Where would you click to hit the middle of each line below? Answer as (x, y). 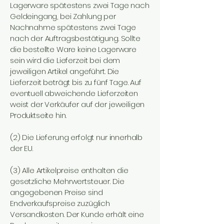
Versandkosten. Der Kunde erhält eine (77, 214)
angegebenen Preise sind (56, 192)
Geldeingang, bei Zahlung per (63, 16)
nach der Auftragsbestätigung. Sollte (75, 38)
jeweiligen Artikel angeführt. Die (65, 71)
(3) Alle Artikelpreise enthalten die (69, 170)
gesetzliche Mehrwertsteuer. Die (67, 181)
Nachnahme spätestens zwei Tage (73, 27)
